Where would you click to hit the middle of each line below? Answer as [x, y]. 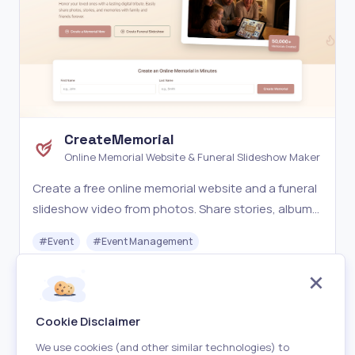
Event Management [147, 241]
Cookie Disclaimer [88, 321]
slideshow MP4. [74, 250]
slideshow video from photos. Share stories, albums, [177, 208]
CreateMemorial [119, 139]
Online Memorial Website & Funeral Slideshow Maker [192, 157]
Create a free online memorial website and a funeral [175, 188]
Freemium [77, 284]
